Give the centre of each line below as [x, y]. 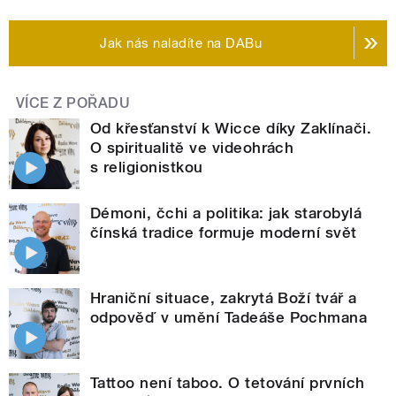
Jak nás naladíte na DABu [181, 43]
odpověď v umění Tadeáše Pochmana [229, 317]
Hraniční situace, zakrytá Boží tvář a [224, 297]
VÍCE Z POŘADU [73, 103]
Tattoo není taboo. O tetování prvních [228, 382]
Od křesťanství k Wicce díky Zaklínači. [231, 128]
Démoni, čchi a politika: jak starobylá [226, 213]
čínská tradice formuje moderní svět [224, 232]
